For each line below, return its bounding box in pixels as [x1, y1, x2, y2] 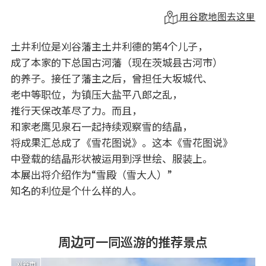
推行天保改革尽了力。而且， [10, 102, 142, 118]
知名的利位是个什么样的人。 [10, 182, 142, 198]
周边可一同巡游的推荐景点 [58, 232, 208, 251]
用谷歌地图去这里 [178, 9, 256, 23]
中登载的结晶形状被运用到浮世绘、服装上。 [10, 150, 213, 166]
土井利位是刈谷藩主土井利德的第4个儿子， [10, 38, 208, 53]
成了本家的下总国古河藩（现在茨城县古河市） [10, 54, 223, 69]
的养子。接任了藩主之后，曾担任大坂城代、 [10, 70, 213, 85]
